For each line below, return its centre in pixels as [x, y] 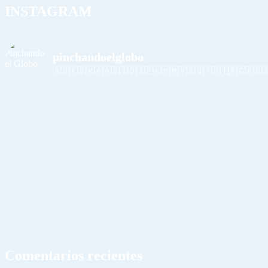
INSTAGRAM [48, 11]
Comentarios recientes [74, 256]
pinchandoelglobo [98, 57]
